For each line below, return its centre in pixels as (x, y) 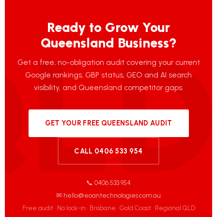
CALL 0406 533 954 (108, 151)
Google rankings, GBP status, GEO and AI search (108, 75)
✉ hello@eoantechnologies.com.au (108, 195)
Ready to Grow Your (108, 27)
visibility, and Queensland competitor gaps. (108, 87)
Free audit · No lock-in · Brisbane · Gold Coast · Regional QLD (108, 208)
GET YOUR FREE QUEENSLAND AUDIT (108, 123)
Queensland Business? (108, 43)
